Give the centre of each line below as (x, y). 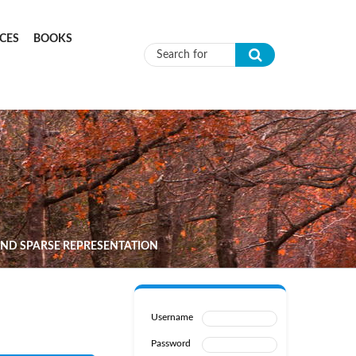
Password (170, 343)
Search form (203, 72)
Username (172, 317)
